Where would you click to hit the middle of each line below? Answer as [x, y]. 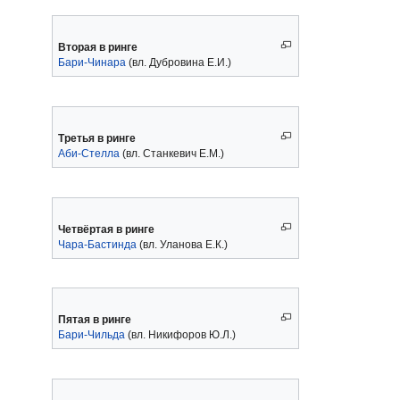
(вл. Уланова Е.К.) [182, 244]
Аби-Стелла [88, 154]
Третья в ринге [96, 139]
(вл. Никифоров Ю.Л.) [180, 335]
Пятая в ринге [94, 320]
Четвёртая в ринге [106, 229]
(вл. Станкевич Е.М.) [171, 154]
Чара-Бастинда [97, 244]
